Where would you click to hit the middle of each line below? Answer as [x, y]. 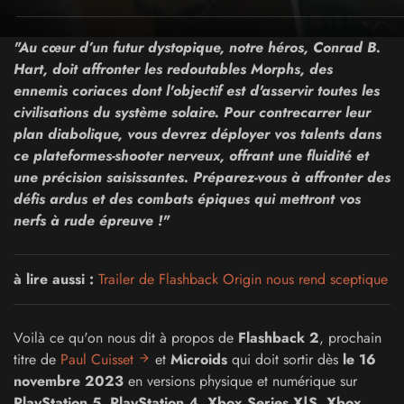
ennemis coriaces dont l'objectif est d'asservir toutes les [197, 91]
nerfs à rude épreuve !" [92, 220]
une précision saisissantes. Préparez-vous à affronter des [202, 177]
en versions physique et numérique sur [240, 381]
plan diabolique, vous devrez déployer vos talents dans [197, 134]
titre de [37, 359]
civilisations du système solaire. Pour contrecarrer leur [192, 112]
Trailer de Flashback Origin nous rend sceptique [243, 279]
